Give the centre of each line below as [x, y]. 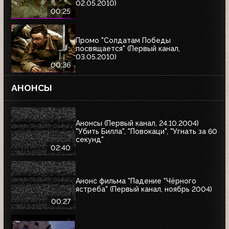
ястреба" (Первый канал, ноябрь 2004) [144, 189]
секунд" [90, 139]
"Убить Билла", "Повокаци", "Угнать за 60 [146, 131]
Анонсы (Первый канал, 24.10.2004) [137, 123]
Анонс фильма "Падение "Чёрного [136, 181]
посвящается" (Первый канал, [128, 48]
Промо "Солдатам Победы [123, 40]
